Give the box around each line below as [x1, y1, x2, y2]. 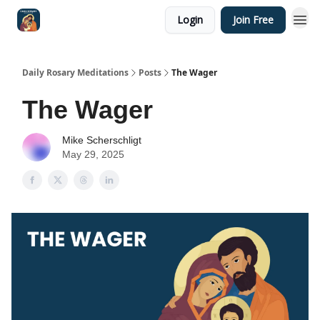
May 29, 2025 [62, 149, 124, 160]
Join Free [233, 13, 274, 26]
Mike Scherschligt [62, 134, 141, 146]
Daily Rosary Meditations [22, 66, 129, 79]
